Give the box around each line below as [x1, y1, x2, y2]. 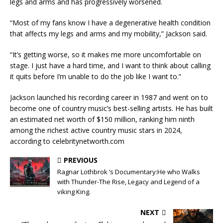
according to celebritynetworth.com [10, 136, 124, 146]
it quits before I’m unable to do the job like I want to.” [10, 71, 181, 81]
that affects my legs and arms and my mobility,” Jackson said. [10, 28, 207, 38]
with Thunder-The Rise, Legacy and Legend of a [57, 177, 200, 186]
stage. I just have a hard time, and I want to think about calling [10, 60, 211, 70]
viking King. [57, 187, 91, 196]
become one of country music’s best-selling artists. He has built [10, 103, 213, 113]
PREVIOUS [64, 155, 98, 165]
